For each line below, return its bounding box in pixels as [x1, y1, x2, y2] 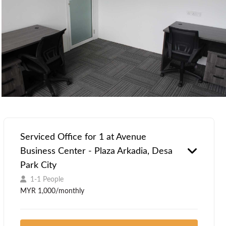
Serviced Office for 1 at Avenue [20, 132, 147, 142]
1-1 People [30, 176, 64, 183]
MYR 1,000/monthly [20, 187, 85, 195]
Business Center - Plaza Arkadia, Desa [20, 146, 173, 156]
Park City [20, 160, 57, 170]
